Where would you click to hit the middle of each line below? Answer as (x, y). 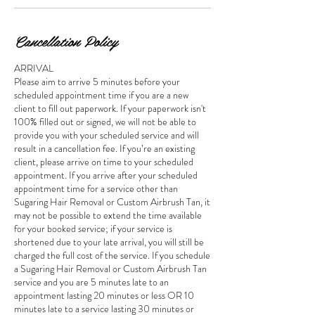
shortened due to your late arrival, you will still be (109, 242)
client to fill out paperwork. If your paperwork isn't (110, 108)
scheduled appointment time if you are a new (101, 95)
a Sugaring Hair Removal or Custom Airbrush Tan (110, 268)
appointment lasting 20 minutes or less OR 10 (104, 295)
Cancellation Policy (66, 40)
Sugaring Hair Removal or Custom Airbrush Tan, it (112, 201)
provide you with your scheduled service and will (107, 135)
